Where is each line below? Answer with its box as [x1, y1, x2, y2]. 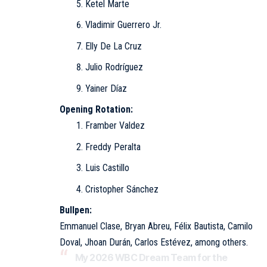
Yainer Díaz [85, 82, 127, 94]
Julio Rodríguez [85, 61, 143, 73]
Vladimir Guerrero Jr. [85, 19, 162, 31]
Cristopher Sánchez [85, 183, 159, 195]
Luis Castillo [85, 162, 129, 174]
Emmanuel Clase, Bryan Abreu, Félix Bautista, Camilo [60, 221, 253, 232]
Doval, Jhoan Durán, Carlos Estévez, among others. [60, 237, 248, 249]
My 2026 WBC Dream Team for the [74, 252, 228, 264]
